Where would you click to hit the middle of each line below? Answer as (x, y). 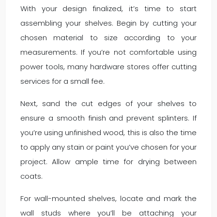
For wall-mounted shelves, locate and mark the (108, 198)
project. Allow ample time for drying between (108, 162)
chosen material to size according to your (108, 38)
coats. (31, 176)
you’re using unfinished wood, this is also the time (108, 132)
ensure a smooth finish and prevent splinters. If (108, 118)
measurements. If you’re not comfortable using (108, 52)
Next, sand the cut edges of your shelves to (108, 103)
